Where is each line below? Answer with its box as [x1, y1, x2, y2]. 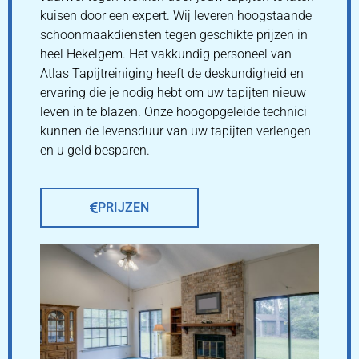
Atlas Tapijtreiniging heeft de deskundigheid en [40, 65, 304, 81]
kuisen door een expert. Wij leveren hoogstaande [40, 7, 312, 23]
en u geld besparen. [40, 142, 150, 158]
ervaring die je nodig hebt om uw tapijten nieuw [40, 84, 306, 100]
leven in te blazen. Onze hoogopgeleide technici [40, 103, 307, 119]
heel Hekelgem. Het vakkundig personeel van [40, 46, 292, 62]
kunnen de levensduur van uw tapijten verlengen [40, 123, 311, 139]
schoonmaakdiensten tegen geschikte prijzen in [40, 26, 308, 42]
